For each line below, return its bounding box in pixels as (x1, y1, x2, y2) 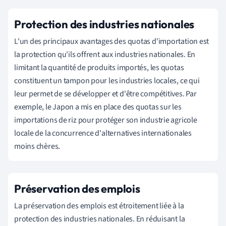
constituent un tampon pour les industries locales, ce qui (14, 75, 200, 87)
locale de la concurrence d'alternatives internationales (14, 128, 192, 139)
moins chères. (14, 141, 61, 152)
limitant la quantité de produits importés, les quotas (14, 62, 184, 74)
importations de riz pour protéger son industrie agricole (14, 115, 197, 126)
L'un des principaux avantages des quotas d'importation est (14, 36, 209, 47)
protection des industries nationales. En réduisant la (14, 213, 185, 225)
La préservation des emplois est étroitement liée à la (14, 200, 184, 212)
